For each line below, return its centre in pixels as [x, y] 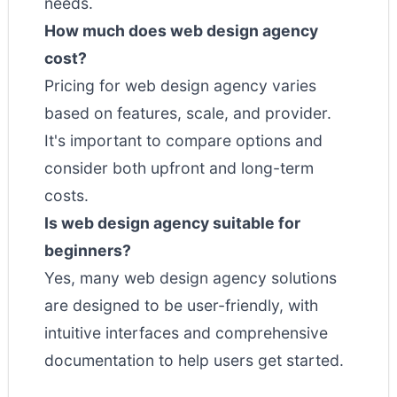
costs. [66, 195]
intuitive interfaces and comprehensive [186, 333]
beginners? [88, 250]
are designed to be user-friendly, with [181, 305]
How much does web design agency [181, 31]
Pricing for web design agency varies [180, 86]
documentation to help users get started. [194, 360]
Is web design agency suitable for [172, 223]
